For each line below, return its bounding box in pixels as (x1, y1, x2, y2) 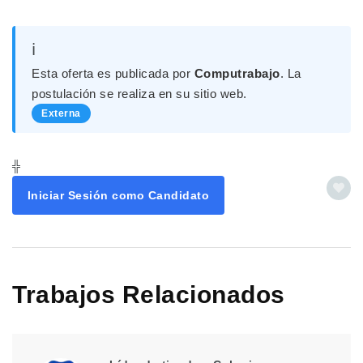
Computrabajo (194, 66, 280, 81)
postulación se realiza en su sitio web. (32, 87, 247, 101)
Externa (41, 108, 81, 120)
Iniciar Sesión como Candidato (27, 189, 210, 203)
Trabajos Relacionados (12, 281, 285, 309)
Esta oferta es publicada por (32, 66, 194, 81)
